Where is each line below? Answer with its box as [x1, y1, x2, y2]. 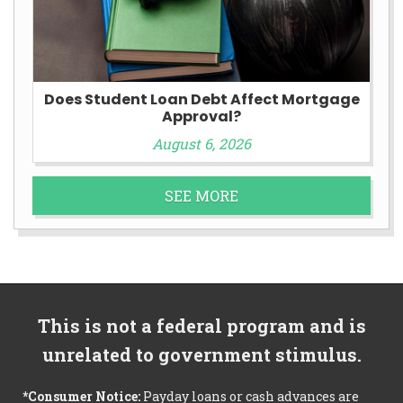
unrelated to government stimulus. [41, 343, 362, 367]
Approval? [162, 106, 241, 128]
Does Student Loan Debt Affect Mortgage [43, 89, 360, 111]
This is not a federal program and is [37, 314, 366, 338]
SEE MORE [165, 186, 238, 206]
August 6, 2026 [152, 134, 251, 154]
